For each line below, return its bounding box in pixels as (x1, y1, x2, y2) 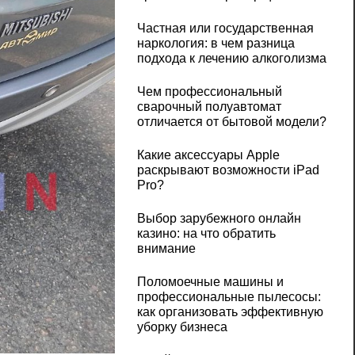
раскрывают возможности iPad (136, 163, 319, 177)
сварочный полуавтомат (136, 100, 281, 114)
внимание (136, 242, 196, 256)
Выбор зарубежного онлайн (136, 212, 301, 226)
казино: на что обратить (136, 227, 276, 241)
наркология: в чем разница (136, 36, 295, 51)
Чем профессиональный (136, 85, 282, 99)
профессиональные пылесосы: (136, 290, 321, 304)
